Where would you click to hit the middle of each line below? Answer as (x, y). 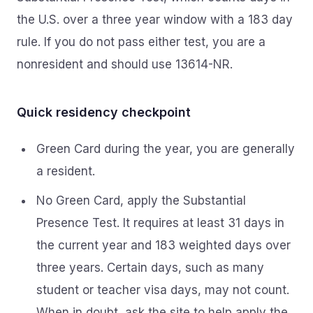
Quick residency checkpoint (104, 112)
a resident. (66, 171)
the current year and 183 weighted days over (163, 245)
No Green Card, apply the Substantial (141, 201)
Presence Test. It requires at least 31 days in (160, 223)
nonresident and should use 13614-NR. (125, 64)
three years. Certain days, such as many (150, 268)
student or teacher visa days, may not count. (163, 290)
